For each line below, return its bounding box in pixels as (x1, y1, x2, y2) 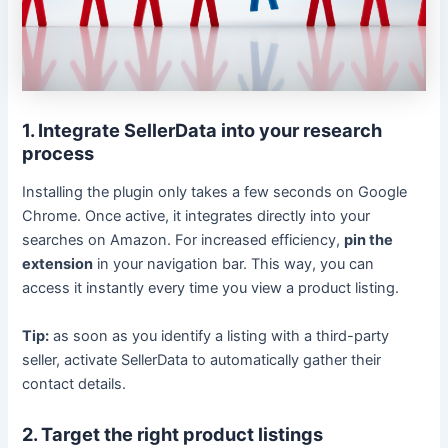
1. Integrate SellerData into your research (22, 118, 383, 141)
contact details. (22, 374, 127, 393)
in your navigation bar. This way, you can (93, 255, 375, 274)
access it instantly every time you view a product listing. (22, 279, 400, 298)
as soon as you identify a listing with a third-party (49, 326, 390, 345)
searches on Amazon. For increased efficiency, (22, 231, 345, 250)
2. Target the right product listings (22, 422, 324, 445)
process (22, 141, 95, 164)
